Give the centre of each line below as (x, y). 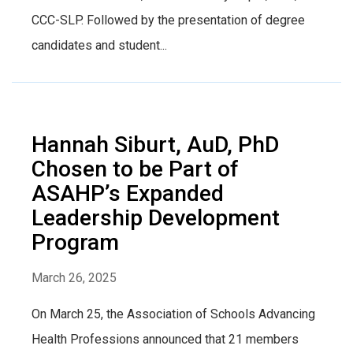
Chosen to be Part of (135, 169)
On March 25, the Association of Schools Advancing (173, 314)
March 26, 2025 (74, 277)
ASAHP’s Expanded (128, 193)
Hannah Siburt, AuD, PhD (155, 144)
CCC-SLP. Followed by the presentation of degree (168, 20)
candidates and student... (99, 45)
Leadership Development (156, 217)
